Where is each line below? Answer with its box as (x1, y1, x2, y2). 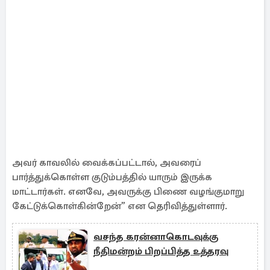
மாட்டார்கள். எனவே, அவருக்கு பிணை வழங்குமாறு (12, 186, 244, 198)
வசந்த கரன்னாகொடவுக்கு (93, 231, 218, 243)
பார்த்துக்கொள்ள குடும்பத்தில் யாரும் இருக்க (12, 171, 212, 183)
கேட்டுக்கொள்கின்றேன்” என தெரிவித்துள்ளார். (12, 200, 227, 212)
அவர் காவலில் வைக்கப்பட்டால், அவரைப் (12, 157, 201, 169)
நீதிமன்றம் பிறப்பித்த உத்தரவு (93, 245, 228, 257)
